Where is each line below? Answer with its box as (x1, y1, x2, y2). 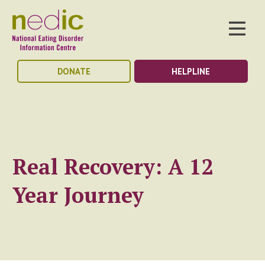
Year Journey (12, 180, 144, 209)
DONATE (57, 66, 91, 77)
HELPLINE (172, 66, 211, 77)
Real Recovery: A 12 (12, 151, 214, 180)
